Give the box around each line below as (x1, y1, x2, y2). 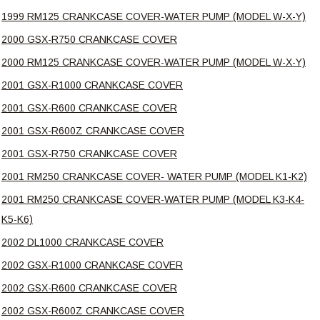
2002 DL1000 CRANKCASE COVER (1, 236, 164, 248)
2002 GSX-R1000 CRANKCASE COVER (1, 259, 183, 271)
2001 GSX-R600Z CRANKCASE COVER (1, 124, 184, 136)
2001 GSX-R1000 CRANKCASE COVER (1, 79, 183, 91)
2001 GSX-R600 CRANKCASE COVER (1, 101, 177, 114)
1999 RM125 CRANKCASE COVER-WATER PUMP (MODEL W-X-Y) (1, 10, 306, 22)
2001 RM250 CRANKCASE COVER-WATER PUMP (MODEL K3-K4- (1, 193, 304, 205)
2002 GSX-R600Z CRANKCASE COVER (1, 304, 184, 316)
